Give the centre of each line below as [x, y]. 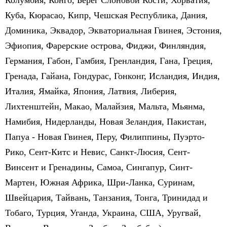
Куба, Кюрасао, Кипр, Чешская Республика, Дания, [106, 15]
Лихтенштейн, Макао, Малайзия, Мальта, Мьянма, [105, 106]
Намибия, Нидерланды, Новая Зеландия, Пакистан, [106, 122]
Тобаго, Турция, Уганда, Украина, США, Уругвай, [103, 213]
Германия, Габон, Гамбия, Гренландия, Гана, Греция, [109, 61]
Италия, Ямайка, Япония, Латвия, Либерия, [91, 91]
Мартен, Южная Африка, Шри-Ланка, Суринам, [100, 182]
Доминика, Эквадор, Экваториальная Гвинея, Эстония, [113, 30]
